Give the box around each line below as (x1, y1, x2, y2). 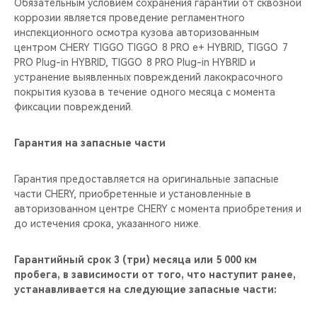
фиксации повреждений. (14, 101, 133, 113)
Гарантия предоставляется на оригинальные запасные (14, 173, 279, 185)
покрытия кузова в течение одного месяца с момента (14, 86, 275, 98)
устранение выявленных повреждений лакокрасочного (14, 71, 283, 83)
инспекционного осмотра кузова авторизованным (14, 27, 259, 38)
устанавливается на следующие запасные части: (14, 284, 277, 295)
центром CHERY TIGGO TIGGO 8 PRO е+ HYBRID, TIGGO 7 (14, 42, 288, 53)
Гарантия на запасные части (14, 137, 166, 149)
